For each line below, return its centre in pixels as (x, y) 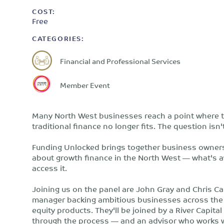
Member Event (85, 84)
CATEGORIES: (58, 38)
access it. (49, 168)
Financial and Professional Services (120, 60)
